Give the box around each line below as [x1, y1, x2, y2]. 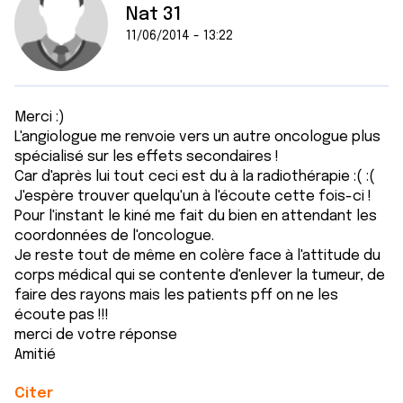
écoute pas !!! [14, 308, 109, 323]
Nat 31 [126, 5, 182, 24]
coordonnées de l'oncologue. [14, 228, 214, 244]
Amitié [14, 347, 56, 363]
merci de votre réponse [14, 327, 177, 343]
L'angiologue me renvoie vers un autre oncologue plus [14, 130, 381, 145]
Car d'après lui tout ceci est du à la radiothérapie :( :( [14, 169, 375, 184]
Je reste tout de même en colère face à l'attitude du [14, 248, 381, 264]
